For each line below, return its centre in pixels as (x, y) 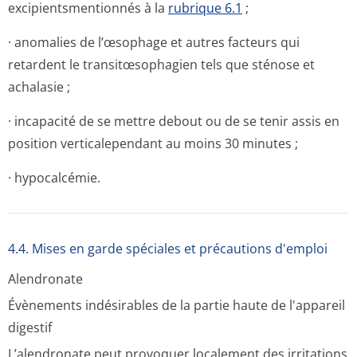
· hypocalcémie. (54, 178)
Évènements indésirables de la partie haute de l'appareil (177, 305)
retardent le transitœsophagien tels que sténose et (161, 65)
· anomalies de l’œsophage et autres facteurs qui (154, 42)
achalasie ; (39, 87)
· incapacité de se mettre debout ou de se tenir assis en (174, 121)
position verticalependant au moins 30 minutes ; (153, 143)
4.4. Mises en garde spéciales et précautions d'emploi (168, 249)
